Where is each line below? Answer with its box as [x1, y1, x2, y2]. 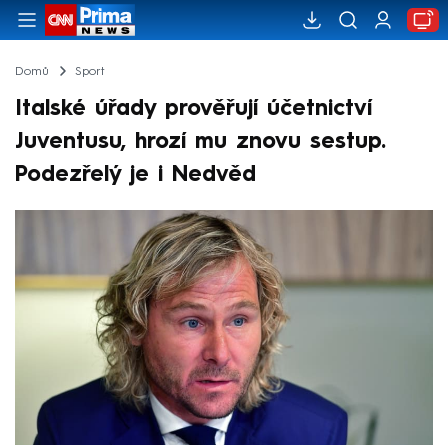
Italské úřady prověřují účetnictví [15, 97, 372, 120]
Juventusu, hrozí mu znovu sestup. [15, 130, 386, 153]
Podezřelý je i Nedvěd [15, 163, 256, 186]
